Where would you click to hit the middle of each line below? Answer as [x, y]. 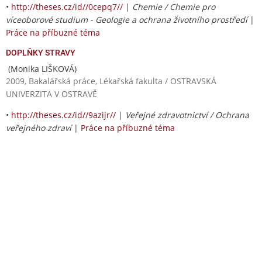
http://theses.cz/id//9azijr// [63, 115]
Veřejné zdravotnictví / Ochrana [187, 115]
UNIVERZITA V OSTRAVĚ [51, 94]
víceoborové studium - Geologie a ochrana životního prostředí [127, 19]
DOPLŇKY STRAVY [41, 52]
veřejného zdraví [39, 127]
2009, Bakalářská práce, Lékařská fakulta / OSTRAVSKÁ [111, 81]
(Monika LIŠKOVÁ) [41, 68]
